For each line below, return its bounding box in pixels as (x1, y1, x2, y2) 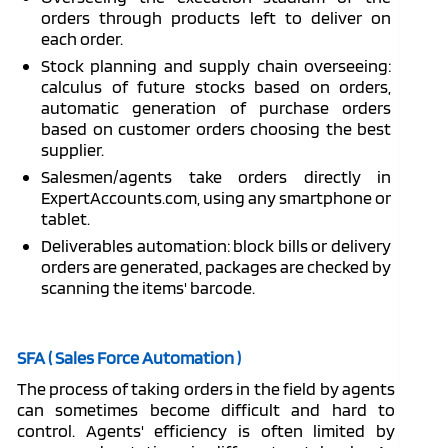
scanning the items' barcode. (41, 277, 255, 298)
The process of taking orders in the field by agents (17, 378, 395, 399)
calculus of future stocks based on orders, (41, 76, 391, 97)
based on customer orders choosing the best (41, 118, 391, 139)
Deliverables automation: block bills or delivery (41, 235, 391, 256)
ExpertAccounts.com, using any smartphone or (41, 187, 391, 208)
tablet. (41, 208, 90, 229)
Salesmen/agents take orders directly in (41, 166, 391, 187)
